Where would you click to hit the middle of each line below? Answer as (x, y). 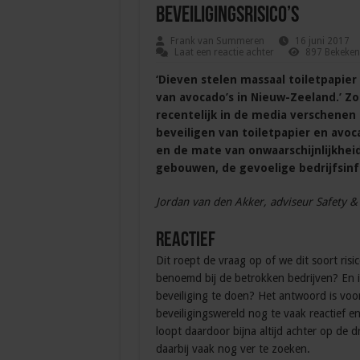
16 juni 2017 (322, 41)
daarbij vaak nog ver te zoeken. (233, 349)
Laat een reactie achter (224, 53)
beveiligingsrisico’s (227, 16)
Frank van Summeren (217, 41)
